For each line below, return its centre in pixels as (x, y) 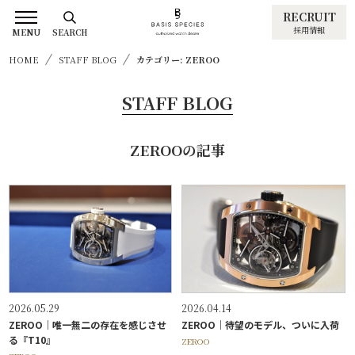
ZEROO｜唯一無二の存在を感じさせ (88, 324)
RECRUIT (309, 16)
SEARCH (70, 32)
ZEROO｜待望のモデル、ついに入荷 (261, 324)
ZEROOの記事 (177, 150)
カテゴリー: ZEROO (178, 60)
